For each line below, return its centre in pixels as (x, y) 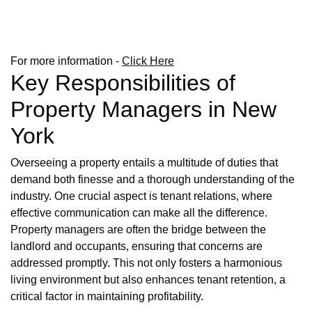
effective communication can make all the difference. (139, 213)
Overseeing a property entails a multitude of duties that (144, 163)
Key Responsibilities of (123, 83)
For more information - (66, 61)
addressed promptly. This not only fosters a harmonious (146, 263)
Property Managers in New (143, 110)
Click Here (148, 61)
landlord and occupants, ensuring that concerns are (136, 247)
